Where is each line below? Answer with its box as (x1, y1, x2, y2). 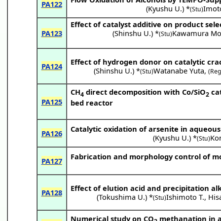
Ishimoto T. (166, 191, 205, 202)
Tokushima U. (99, 191, 146, 202)
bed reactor (70, 97, 113, 108)
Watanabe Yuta (153, 65, 205, 75)
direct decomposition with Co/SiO (83, 86, 206, 97)
